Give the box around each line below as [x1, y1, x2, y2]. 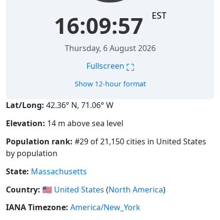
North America [109, 184, 163, 195]
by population [6, 148, 57, 159]
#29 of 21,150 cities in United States [73, 136, 206, 147]
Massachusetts [31, 165, 87, 177]
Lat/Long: [6, 100, 44, 111]
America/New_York [70, 202, 140, 213]
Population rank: [6, 136, 73, 147]
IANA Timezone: [6, 202, 68, 213]
